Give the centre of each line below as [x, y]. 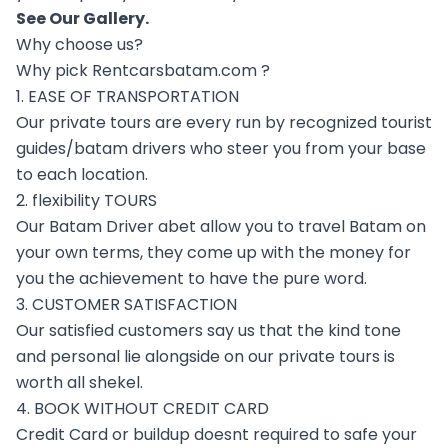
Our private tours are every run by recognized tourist [224, 122]
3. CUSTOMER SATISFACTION [126, 304]
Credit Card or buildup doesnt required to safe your [216, 434]
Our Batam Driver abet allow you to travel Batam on [221, 226]
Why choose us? [79, 44]
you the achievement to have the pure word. [191, 278]
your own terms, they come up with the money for [213, 252]
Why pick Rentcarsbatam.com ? [143, 70]
